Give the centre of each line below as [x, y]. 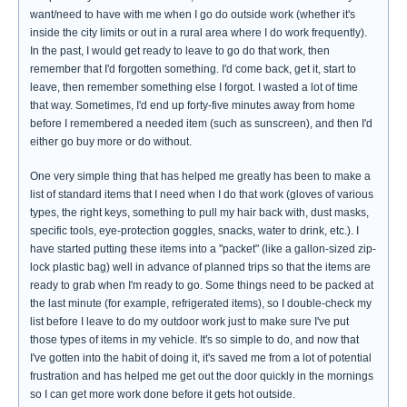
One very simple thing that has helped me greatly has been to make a [200, 176]
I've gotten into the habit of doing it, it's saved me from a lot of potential [201, 358]
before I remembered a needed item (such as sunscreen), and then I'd [201, 124]
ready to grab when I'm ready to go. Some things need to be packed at [202, 285]
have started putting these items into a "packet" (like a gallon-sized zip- [203, 249]
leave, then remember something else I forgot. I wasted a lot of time [194, 87]
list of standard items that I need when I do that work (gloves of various [202, 194]
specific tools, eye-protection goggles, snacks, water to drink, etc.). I [194, 231]
